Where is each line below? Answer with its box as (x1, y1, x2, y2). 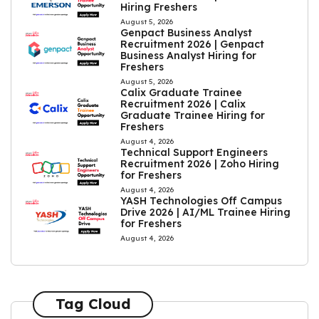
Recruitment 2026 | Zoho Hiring (120, 157, 280, 170)
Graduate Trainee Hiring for (120, 108, 266, 122)
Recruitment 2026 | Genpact (120, 37, 265, 51)
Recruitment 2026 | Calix (120, 97, 246, 110)
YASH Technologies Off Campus (120, 194, 283, 207)
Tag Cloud (55, 295, 131, 313)
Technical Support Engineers (120, 145, 268, 159)
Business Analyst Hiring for (120, 48, 257, 62)
